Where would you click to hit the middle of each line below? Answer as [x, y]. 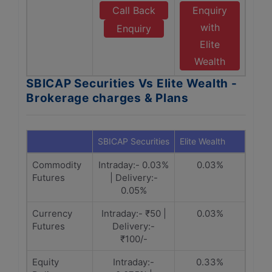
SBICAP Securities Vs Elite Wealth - [132, 83]
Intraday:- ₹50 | [134, 213]
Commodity [57, 165]
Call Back [134, 10]
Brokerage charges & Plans [107, 98]
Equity [46, 262]
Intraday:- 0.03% [134, 165]
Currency [52, 213]
